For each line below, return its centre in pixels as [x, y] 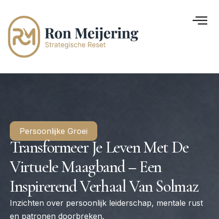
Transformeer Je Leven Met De [99, 148]
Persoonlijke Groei [54, 131]
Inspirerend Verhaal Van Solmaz [104, 187]
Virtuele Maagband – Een [86, 167]
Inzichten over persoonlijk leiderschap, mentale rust [106, 203]
